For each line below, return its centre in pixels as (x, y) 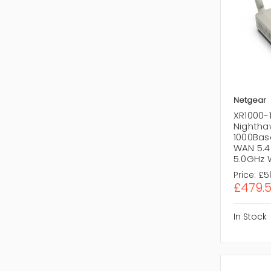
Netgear (250, 100)
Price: (244, 175)
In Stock (250, 216)
